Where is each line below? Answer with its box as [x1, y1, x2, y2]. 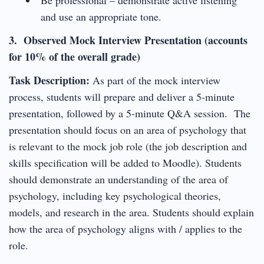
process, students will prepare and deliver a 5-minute [9, 89, 235, 104]
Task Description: [9, 72, 90, 88]
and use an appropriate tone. [40, 9, 161, 24]
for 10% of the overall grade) [9, 48, 140, 64]
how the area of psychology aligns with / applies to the [9, 221, 242, 236]
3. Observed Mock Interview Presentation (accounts [9, 32, 247, 48]
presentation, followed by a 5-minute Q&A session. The [9, 105, 250, 120]
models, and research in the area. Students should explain [9, 204, 254, 219]
